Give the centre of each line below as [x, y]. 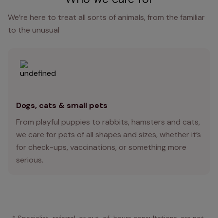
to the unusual [34, 30]
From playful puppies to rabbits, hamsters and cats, [108, 122]
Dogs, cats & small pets [62, 105]
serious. [30, 160]
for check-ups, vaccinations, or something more [101, 147]
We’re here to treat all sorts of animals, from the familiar [106, 17]
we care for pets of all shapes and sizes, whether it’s [109, 134]
